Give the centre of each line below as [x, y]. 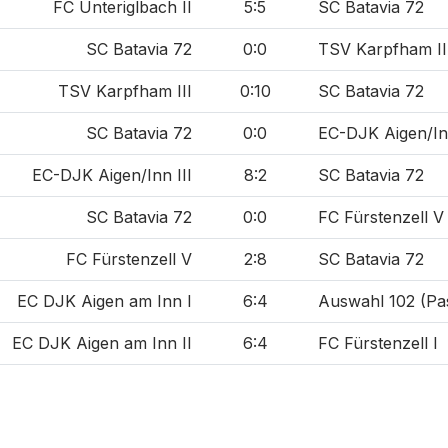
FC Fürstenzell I [378, 343]
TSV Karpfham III [125, 91]
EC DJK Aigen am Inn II [102, 343]
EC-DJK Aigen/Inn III [112, 175]
